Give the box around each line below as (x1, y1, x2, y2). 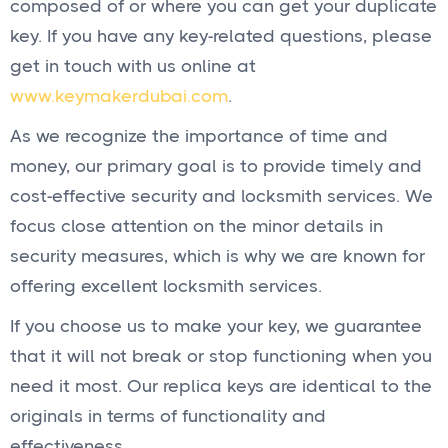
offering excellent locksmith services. (10, 276, 322, 296)
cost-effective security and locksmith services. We (10, 186, 433, 206)
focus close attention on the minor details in (10, 216, 383, 236)
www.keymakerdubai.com (10, 86, 228, 106)
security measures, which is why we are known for (10, 246, 425, 266)
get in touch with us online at (10, 56, 256, 76)
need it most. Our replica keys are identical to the (10, 376, 432, 396)
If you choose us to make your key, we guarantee (10, 316, 422, 336)
